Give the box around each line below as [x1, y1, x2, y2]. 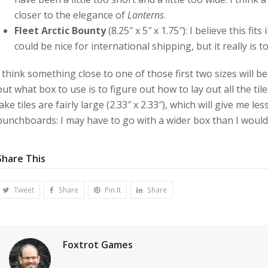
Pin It [104, 184, 121, 195]
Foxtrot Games [63, 238, 133, 252]
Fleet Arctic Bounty [14, 24, 106, 37]
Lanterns [127, 8, 164, 22]
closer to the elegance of [14, 8, 127, 22]
